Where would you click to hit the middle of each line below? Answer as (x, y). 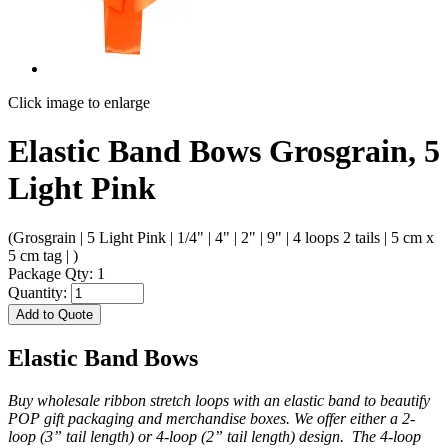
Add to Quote (54, 314)
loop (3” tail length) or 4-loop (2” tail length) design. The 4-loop (214, 436)
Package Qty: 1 (56, 273)
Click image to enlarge (79, 102)
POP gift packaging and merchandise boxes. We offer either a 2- (211, 418)
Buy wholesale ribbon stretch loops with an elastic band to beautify (219, 400)
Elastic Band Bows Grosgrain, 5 (224, 151)
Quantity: (39, 292)
